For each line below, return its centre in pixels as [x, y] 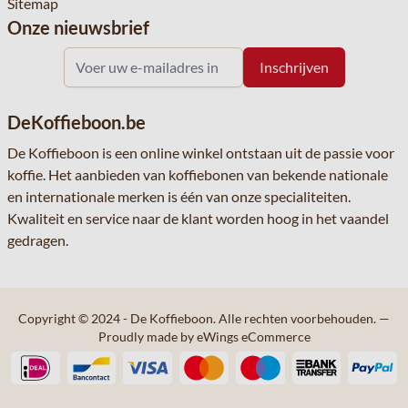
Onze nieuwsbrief [78, 27]
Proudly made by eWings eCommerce [204, 337]
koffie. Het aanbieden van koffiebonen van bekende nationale [198, 174]
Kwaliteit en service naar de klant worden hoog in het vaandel [198, 218]
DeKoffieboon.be [76, 122]
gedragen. [38, 240]
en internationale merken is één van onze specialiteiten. [179, 196]
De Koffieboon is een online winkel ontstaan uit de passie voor [201, 153]
